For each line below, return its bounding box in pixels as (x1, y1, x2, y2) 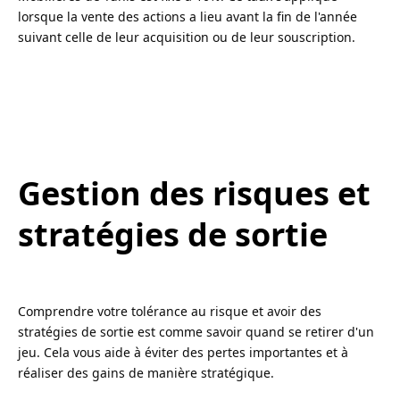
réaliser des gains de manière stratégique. (18, 364, 274, 382)
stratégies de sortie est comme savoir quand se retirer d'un (18, 323, 374, 341)
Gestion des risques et (18, 171, 371, 216)
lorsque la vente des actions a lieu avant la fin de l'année (18, 8, 357, 26)
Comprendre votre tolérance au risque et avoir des (18, 303, 321, 321)
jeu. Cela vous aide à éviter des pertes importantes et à (18, 344, 348, 362)
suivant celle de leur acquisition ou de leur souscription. (18, 29, 355, 46)
